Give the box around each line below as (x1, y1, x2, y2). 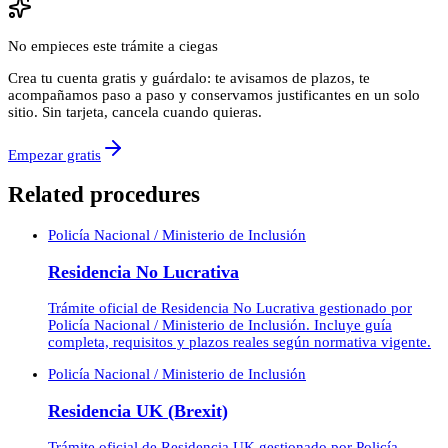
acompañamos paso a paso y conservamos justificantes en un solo (8, 86, 420, 103)
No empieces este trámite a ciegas (8, 37, 218, 54)
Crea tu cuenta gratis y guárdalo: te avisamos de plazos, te (8, 69, 370, 86)
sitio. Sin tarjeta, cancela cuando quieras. (8, 103, 262, 120)
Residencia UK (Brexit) (48, 400, 228, 421)
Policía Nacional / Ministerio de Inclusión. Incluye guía (48, 317, 392, 334)
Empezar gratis (8, 146, 101, 163)
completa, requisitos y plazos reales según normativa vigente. (48, 334, 431, 351)
